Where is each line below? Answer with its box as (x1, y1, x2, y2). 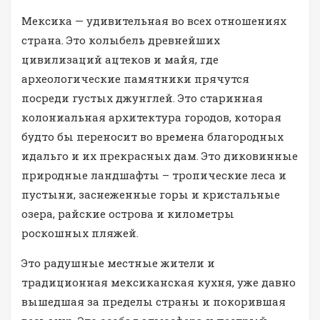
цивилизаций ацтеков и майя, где (21, 52, 219, 67)
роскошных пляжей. (21, 226, 139, 241)
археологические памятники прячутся (21, 71, 249, 86)
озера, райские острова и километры (21, 206, 234, 221)
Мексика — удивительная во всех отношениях (21, 14, 286, 29)
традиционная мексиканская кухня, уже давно (21, 275, 296, 290)
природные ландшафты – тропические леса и (21, 168, 286, 183)
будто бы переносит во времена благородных (21, 129, 284, 144)
